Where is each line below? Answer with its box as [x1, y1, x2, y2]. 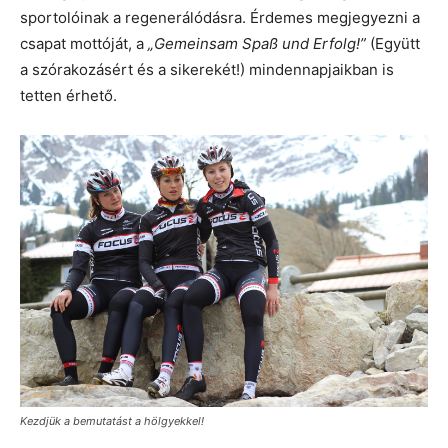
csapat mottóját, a [20, 34, 148, 54]
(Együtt [370, 34, 420, 54]
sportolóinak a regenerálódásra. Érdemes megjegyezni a [20, 8, 420, 28]
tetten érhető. [20, 86, 117, 106]
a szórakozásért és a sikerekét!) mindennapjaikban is [20, 60, 394, 80]
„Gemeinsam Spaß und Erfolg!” [148, 34, 370, 54]
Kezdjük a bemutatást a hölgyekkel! [20, 414, 204, 429]
